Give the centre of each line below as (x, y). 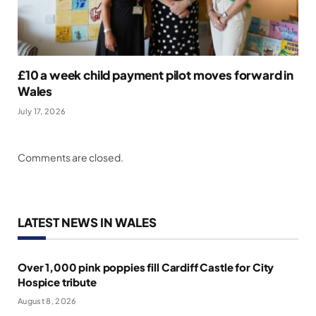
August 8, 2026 (47, 301)
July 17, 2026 (42, 111)
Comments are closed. (71, 158)
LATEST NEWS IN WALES (87, 223)
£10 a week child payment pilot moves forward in (156, 75)
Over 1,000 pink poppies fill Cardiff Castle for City (146, 267)
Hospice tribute (57, 282)
